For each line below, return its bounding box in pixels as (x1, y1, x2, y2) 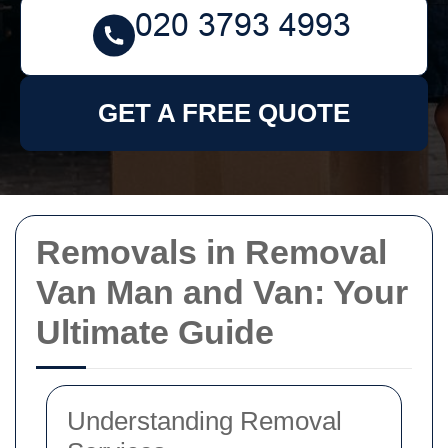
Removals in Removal (36, 233, 387, 271)
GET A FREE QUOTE (98, 98, 350, 128)
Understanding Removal (67, 406, 342, 436)
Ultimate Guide (36, 313, 274, 351)
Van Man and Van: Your (36, 273, 408, 311)
